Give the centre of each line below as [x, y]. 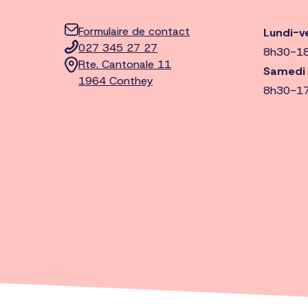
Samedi [285, 71]
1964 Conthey [116, 80]
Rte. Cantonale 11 [125, 64]
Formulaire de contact [134, 31]
